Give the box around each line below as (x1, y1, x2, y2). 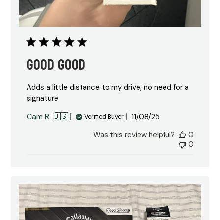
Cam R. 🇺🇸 (27, 111, 69, 122)
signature (27, 93, 59, 104)
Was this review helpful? (93, 130, 175, 140)
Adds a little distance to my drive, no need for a (27, 82, 189, 93)
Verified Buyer (84, 112, 124, 121)
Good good (27, 52, 86, 79)
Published (145, 111, 180, 122)
